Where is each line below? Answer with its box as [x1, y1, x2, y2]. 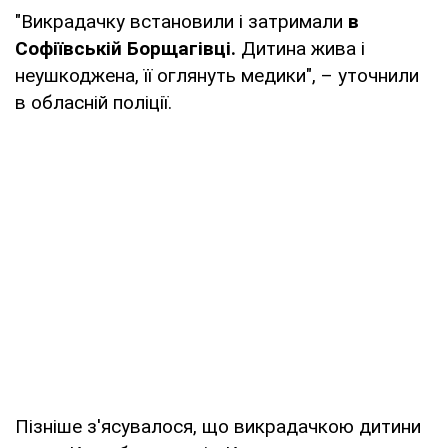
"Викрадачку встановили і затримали [15, 9, 348, 33]
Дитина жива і [236, 36, 365, 60]
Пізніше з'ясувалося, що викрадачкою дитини [15, 414, 421, 438]
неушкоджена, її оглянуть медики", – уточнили [15, 63, 419, 87]
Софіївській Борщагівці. [15, 36, 236, 60]
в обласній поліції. [15, 90, 172, 114]
